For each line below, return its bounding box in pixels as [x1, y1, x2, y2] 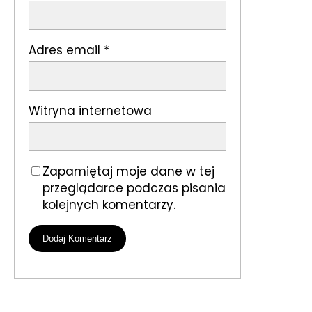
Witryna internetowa [29, 102, 152, 120]
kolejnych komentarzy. [42, 196, 175, 214]
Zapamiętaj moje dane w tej [42, 163, 214, 180]
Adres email [29, 41, 104, 58]
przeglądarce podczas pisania [42, 180, 226, 197]
